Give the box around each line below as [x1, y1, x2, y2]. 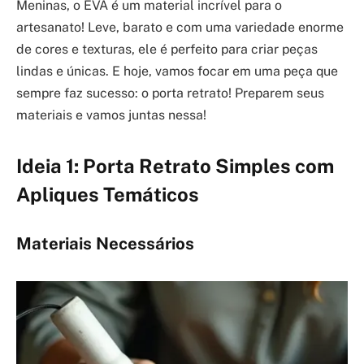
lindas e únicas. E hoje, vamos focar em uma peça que [16, 63, 338, 79]
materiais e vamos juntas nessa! [16, 106, 206, 123]
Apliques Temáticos [16, 183, 199, 206]
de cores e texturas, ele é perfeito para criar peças [16, 41, 318, 57]
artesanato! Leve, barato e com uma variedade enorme [16, 19, 344, 35]
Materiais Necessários [16, 233, 194, 253]
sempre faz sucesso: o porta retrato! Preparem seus [16, 84, 324, 101]
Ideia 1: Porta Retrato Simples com [16, 154, 334, 178]
